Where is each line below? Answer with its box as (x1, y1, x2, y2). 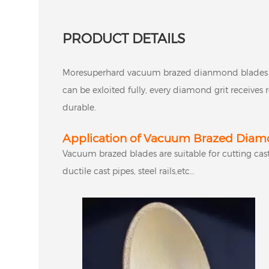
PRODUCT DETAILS (62, 29, 185, 46)
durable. (62, 101, 96, 112)
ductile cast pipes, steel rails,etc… (62, 165, 195, 176)
